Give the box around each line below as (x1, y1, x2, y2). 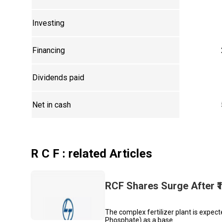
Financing (32, 46, 65, 55)
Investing (32, 18, 65, 28)
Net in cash (32, 100, 71, 110)
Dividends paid (32, 73, 85, 83)
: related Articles (59, 147, 153, 161)
